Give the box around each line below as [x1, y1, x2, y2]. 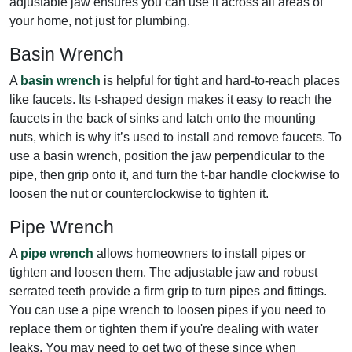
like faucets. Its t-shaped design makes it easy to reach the [9, 92, 332, 106]
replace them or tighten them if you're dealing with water [9, 321, 318, 335]
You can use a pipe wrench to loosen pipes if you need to [9, 302, 326, 317]
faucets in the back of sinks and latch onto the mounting [9, 111, 316, 125]
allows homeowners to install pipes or [93, 246, 306, 260]
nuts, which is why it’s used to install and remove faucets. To [9, 130, 342, 144]
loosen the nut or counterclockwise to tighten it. [9, 186, 269, 200]
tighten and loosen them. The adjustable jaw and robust [9, 265, 317, 279]
